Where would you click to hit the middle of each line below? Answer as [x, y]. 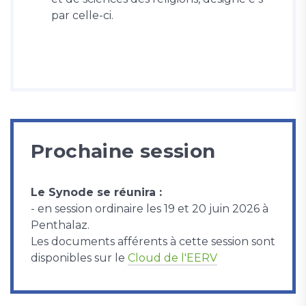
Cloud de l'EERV [172, 258]
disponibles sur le [79, 258]
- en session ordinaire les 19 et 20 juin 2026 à [150, 209]
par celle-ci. [82, 16]
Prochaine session [123, 151]
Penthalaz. [60, 225]
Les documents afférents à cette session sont [153, 242]
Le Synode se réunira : [96, 193]
